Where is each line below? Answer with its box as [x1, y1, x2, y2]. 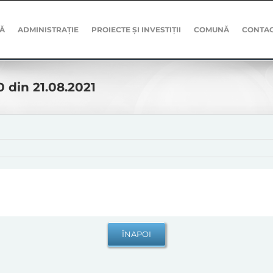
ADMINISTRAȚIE [18, 25, 79, 34]
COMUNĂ [194, 25, 230, 34]
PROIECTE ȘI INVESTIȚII [91, 25, 182, 34]
